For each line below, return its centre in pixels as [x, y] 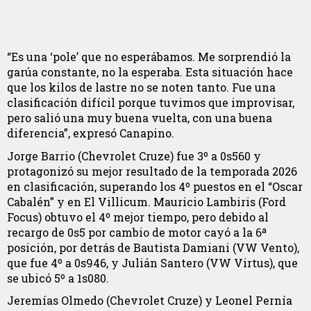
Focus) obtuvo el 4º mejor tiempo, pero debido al [138, 217]
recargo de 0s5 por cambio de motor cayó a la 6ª [137, 232]
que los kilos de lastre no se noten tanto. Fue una [141, 87]
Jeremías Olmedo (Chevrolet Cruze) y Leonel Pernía [150, 301]
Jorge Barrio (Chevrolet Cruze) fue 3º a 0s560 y [134, 155]
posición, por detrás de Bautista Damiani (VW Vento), [153, 247]
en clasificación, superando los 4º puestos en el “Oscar [155, 186]
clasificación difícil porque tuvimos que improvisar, [151, 103]
